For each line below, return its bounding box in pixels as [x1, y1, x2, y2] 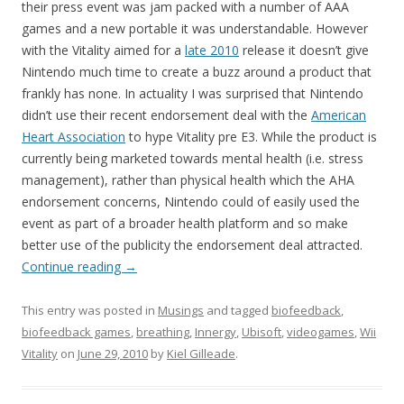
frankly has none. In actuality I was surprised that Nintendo [22, 85, 363, 102]
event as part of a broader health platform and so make [22, 215, 348, 232]
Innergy [195, 324, 236, 340]
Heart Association [22, 128, 125, 145]
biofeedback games [22, 324, 131, 340]
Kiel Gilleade [167, 345, 235, 362]
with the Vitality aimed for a [22, 41, 185, 59]
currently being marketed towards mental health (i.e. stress [22, 150, 363, 167]
